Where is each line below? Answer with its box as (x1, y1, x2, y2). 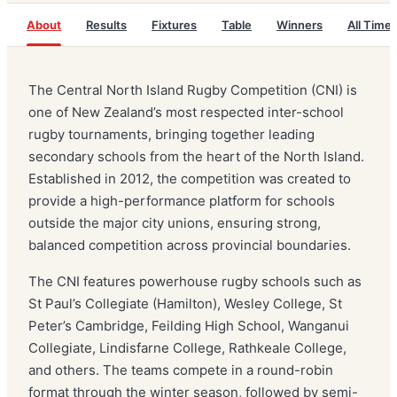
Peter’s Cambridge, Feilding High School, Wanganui (28, 317, 349, 334)
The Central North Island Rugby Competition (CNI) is (28, 82, 357, 98)
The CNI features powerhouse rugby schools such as (28, 273, 362, 290)
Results (86, 18, 127, 32)
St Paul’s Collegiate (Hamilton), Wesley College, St (28, 295, 342, 312)
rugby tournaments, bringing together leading (28, 126, 315, 143)
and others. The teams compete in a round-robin (28, 362, 333, 378)
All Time (347, 18, 392, 32)
